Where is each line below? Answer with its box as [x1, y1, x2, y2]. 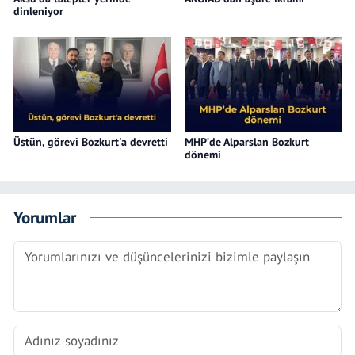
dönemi [184, 147, 221, 162]
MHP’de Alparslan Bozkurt [184, 134, 309, 149]
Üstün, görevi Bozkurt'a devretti [13, 134, 168, 149]
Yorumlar [13, 206, 76, 229]
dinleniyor [13, 3, 63, 18]
